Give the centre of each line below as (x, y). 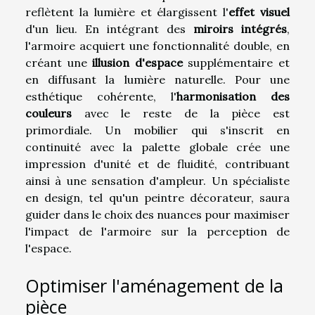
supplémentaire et (236, 63)
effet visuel (259, 12)
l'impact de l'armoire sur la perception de (157, 232)
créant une (59, 63)
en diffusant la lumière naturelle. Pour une (157, 80)
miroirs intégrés (240, 29)
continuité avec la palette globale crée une (157, 147)
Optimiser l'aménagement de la (154, 285)
